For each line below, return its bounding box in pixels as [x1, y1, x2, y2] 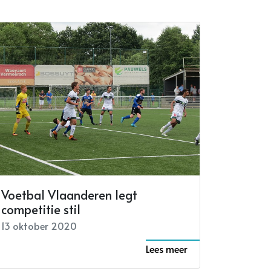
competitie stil [1, 201, 80, 218]
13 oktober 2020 [1, 219, 77, 233]
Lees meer [146, 242, 188, 256]
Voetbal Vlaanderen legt [1, 186, 137, 204]
